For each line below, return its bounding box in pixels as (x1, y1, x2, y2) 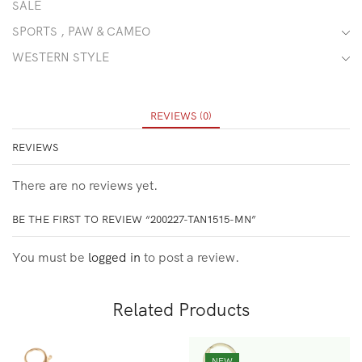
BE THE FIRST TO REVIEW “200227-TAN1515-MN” (12, 213, 256, 226)
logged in (88, 249, 141, 266)
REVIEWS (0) (150, 108, 212, 122)
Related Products (112, 297, 250, 321)
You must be (12, 249, 88, 266)
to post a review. (141, 249, 239, 266)
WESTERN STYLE (12, 49, 109, 65)
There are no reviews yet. (12, 176, 158, 193)
